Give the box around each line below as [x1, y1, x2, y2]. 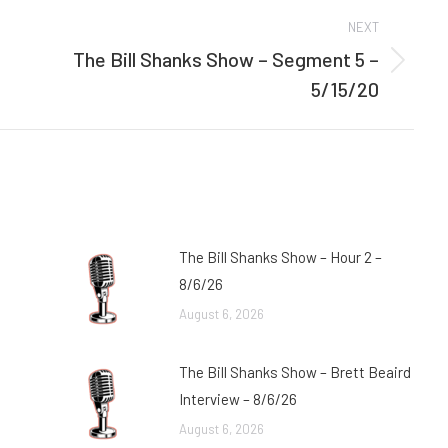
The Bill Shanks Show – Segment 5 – [73, 47, 379, 71]
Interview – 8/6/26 [179, 390, 297, 408]
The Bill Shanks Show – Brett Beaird [179, 363, 411, 381]
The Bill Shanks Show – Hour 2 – [179, 248, 382, 266]
